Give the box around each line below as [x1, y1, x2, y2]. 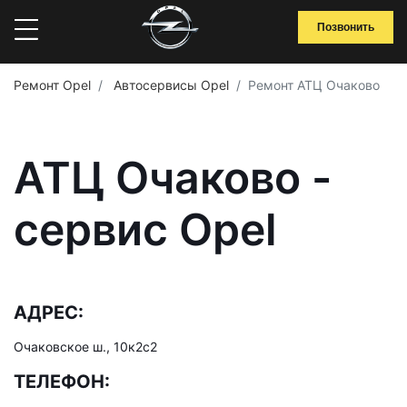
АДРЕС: [14, 302, 84, 323]
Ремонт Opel [14, 77, 91, 93]
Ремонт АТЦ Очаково [248, 77, 380, 93]
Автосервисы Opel [110, 77, 229, 93]
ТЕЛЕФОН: [14, 371, 110, 392]
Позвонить [317, 21, 374, 34]
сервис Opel [14, 203, 277, 256]
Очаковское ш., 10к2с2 [14, 339, 157, 354]
